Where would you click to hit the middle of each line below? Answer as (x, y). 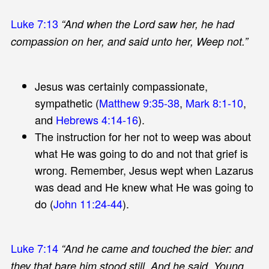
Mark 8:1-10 (214, 102)
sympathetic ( (67, 102)
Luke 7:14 (34, 248)
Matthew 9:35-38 (139, 102)
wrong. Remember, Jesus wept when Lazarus (144, 170)
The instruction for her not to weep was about (143, 136)
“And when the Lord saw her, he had (147, 23)
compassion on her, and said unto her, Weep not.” (129, 41)
